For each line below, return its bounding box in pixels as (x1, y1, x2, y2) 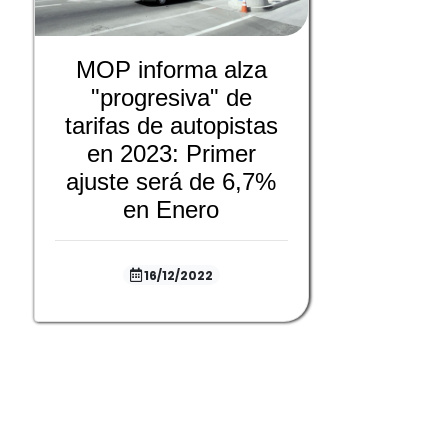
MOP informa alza (75, 56, 267, 84)
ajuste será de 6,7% (66, 168, 277, 196)
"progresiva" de (90, 84, 252, 112)
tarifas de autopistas (64, 112, 278, 140)
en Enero (123, 196, 220, 224)
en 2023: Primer (86, 140, 256, 168)
